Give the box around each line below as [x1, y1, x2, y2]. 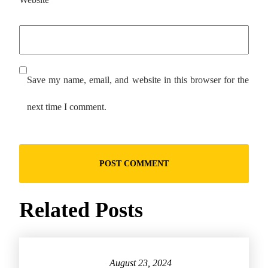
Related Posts [19, 198, 143, 223]
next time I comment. [27, 102, 106, 112]
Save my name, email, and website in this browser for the [27, 75, 249, 86]
